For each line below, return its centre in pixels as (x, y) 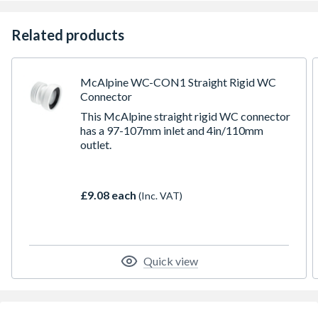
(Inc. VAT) (160, 196)
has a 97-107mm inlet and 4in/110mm (172, 130)
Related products (68, 35)
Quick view (170, 261)
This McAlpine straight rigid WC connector (185, 116)
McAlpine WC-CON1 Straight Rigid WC (178, 82)
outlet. (96, 144)
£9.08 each (109, 195)
